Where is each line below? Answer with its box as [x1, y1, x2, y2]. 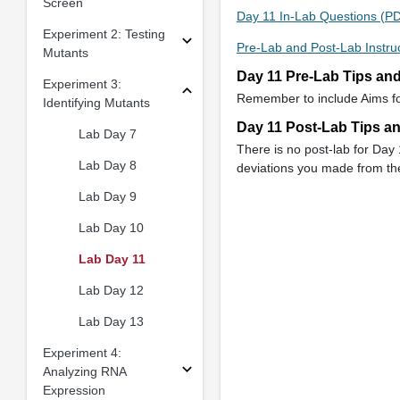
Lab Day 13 [78, 313, 144, 329]
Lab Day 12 [78, 282, 144, 297]
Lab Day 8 [78, 157, 137, 172]
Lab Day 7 [78, 126, 137, 141]
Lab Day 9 [78, 188, 137, 204]
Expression [42, 382, 105, 397]
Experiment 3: [42, 76, 121, 91]
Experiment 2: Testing [42, 26, 165, 41]
